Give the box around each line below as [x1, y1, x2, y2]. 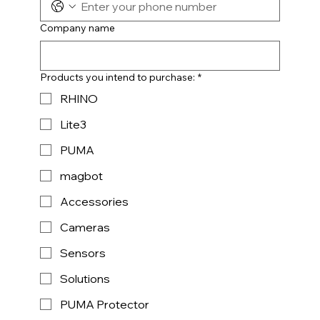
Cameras [59, 219, 110, 234]
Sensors [59, 245, 106, 260]
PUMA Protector [59, 296, 149, 311]
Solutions [59, 271, 110, 286]
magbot [59, 168, 103, 183]
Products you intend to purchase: [39, 70, 195, 84]
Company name [39, 21, 115, 34]
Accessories [59, 194, 129, 209]
